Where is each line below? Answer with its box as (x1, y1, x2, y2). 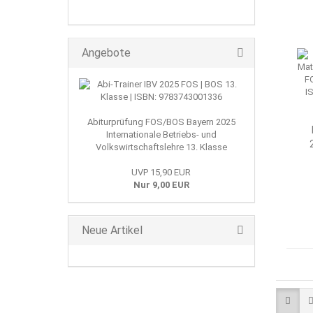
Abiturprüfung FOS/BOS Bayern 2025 (87, 117, 235, 127)
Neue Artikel (79, 224, 143, 237)
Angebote (79, 46, 131, 59)
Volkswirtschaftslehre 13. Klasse (95, 142, 227, 152)
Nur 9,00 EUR (133, 180, 189, 190)
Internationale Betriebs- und (105, 129, 217, 140)
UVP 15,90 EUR (131, 167, 191, 177)
